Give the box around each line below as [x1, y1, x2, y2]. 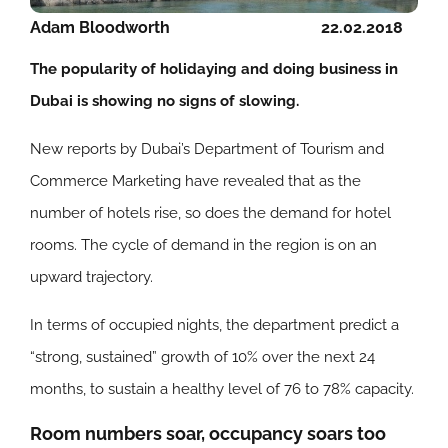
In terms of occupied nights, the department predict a [30, 315, 399, 334]
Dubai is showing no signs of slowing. [30, 91, 299, 110]
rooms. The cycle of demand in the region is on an [30, 235, 377, 254]
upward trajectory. [30, 267, 153, 286]
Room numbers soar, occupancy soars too [30, 422, 386, 444]
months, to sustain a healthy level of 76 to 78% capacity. [30, 379, 414, 398]
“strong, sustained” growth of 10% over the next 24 [30, 347, 375, 366]
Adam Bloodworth [30, 17, 170, 37]
